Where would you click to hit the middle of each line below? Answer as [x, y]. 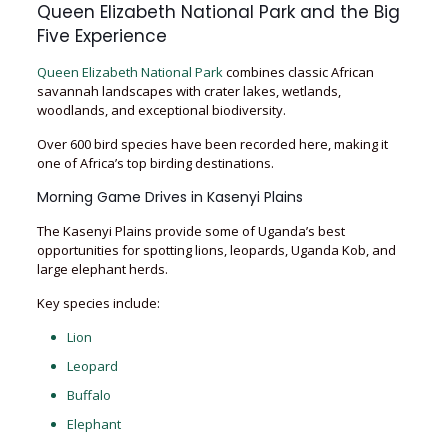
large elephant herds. [102, 269]
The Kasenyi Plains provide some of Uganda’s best [190, 231]
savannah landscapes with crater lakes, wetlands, [188, 91]
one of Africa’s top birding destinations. [155, 163]
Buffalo [88, 395]
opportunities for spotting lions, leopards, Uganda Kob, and [216, 250]
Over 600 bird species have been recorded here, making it [212, 144]
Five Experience [101, 36]
